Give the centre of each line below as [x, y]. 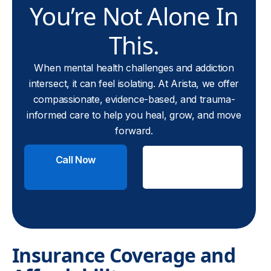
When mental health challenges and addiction [134, 68]
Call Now [76, 160]
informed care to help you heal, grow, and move [134, 115]
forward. [134, 131]
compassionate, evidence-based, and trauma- [134, 99]
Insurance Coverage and [124, 255]
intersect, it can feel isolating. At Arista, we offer [134, 83]
